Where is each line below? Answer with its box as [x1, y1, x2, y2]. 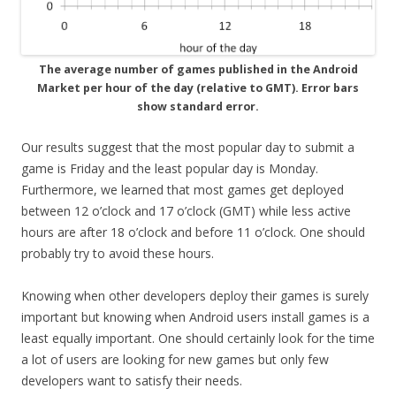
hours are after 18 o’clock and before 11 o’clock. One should [21, 223, 365, 240]
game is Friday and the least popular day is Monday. [21, 159, 318, 177]
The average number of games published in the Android [38, 61, 358, 77]
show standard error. [137, 98, 259, 114]
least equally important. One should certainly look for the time [21, 329, 375, 346]
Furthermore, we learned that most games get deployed [21, 180, 344, 198]
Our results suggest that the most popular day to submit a [21, 138, 354, 156]
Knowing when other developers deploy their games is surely [21, 286, 369, 304]
